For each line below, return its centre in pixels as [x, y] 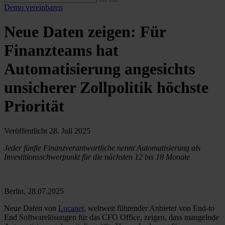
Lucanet [71, 208]
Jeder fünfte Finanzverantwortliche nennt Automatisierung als [102, 148]
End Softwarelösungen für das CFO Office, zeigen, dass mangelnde [111, 217]
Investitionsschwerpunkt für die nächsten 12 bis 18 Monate [97, 157]
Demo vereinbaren [33, 7]
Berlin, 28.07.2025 [34, 191]
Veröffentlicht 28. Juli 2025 [47, 131]
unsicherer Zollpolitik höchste [106, 88]
